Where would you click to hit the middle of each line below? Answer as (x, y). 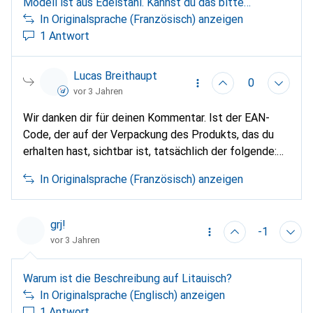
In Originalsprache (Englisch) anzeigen (132, 296)
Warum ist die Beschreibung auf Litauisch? (128, 279)
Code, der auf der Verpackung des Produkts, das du (148, 135)
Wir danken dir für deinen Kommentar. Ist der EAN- (146, 118)
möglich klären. (59, 185)
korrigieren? (52, 20)
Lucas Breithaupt (115, 76)
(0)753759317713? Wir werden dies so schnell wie (147, 168)
